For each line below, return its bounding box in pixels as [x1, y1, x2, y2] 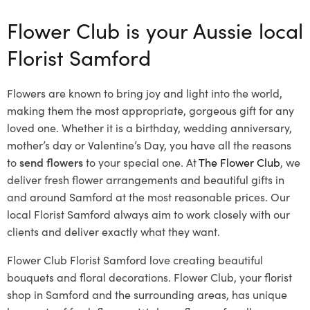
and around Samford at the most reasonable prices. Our [7, 189, 290, 204]
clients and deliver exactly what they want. [7, 224, 220, 239]
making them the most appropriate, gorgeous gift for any [7, 102, 294, 118]
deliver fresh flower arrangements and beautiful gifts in [7, 172, 284, 187]
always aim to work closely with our [113, 206, 290, 221]
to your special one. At [83, 154, 199, 170]
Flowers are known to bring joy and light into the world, [7, 85, 282, 100]
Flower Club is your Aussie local [7, 15, 303, 44]
